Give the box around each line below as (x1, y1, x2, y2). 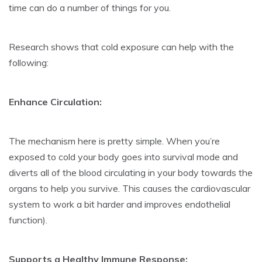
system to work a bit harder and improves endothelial (9, 198, 230, 210)
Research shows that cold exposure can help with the (9, 40, 234, 53)
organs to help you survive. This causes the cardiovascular (9, 182, 250, 194)
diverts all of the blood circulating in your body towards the (9, 166, 253, 178)
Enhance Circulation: (9, 95, 102, 108)
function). (9, 213, 47, 226)
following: (9, 56, 49, 68)
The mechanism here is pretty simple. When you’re (9, 135, 220, 147)
